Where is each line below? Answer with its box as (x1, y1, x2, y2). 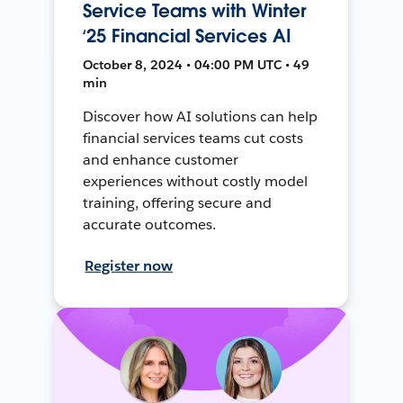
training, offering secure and (83, 193, 272, 212)
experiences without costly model (83, 171, 308, 191)
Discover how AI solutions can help (83, 106, 318, 126)
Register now (85, 255, 174, 275)
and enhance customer (83, 149, 239, 169)
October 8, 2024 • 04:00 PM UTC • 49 (83, 56, 310, 73)
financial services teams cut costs (83, 128, 303, 148)
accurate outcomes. (83, 214, 217, 234)
